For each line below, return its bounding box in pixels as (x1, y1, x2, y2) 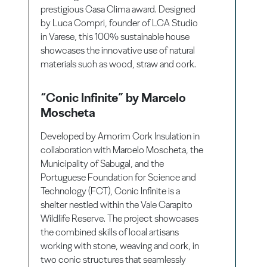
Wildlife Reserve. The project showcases (41, 212, 199, 224)
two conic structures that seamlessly (41, 253, 187, 265)
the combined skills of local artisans (41, 226, 179, 238)
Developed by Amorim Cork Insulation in (41, 130, 200, 142)
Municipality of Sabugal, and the (41, 157, 164, 169)
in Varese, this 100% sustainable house (41, 30, 190, 42)
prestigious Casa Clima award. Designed (41, 3, 196, 15)
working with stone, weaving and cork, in (41, 240, 200, 252)
